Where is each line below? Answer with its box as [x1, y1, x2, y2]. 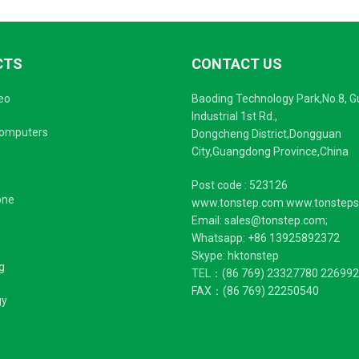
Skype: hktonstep [192, 249, 279, 262]
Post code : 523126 [192, 179, 288, 192]
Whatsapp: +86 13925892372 [192, 232, 340, 244]
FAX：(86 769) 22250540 [192, 284, 319, 297]
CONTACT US [192, 55, 282, 72]
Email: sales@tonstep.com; [192, 214, 328, 227]
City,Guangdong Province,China [192, 145, 349, 158]
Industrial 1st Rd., [192, 110, 277, 123]
